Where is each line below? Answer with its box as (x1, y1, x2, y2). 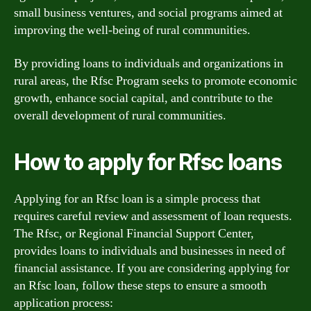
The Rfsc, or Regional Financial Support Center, (14, 225, 254, 242)
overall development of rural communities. (14, 107, 226, 124)
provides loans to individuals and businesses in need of (14, 242, 285, 259)
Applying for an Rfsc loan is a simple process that (14, 190, 260, 207)
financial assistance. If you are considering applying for (14, 260, 289, 276)
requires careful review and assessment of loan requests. (14, 208, 292, 224)
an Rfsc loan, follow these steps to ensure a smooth (14, 277, 267, 294)
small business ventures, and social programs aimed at (14, 5, 283, 21)
